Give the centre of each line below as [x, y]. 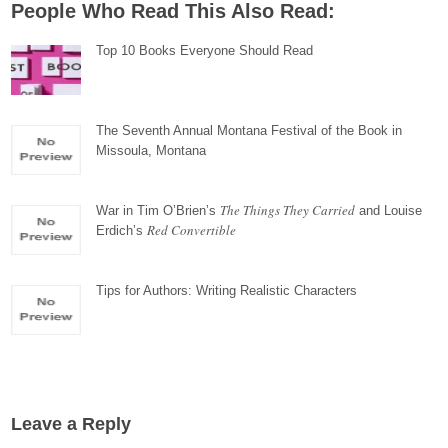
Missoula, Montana [151, 150]
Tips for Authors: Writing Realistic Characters [227, 290]
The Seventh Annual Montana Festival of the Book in [249, 130]
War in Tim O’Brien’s [158, 210]
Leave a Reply [71, 424]
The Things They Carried [288, 210]
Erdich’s [122, 230]
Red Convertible [192, 230]
